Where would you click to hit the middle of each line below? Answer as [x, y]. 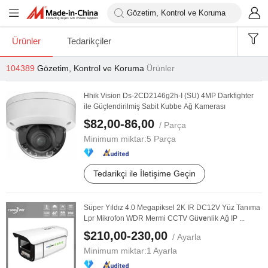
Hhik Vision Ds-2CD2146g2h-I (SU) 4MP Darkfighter [169, 96]
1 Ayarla [162, 251]
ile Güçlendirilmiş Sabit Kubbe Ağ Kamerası [155, 106]
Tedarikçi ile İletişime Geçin [144, 173]
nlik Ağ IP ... [226, 218]
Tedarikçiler [89, 41]
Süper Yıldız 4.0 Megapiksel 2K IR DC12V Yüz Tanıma [172, 208]
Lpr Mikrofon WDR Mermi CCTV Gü [141, 218]
